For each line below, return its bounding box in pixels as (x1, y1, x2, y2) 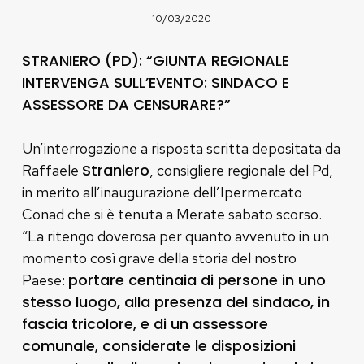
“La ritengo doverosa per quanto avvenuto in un (21, 226, 329, 245)
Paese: (21, 270, 68, 289)
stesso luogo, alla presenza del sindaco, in (21, 291, 330, 312)
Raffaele (21, 160, 82, 180)
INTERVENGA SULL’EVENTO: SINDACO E (21, 71, 289, 93)
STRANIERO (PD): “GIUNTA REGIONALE (21, 50, 289, 71)
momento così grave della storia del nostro (21, 248, 297, 267)
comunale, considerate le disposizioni (21, 335, 296, 356)
